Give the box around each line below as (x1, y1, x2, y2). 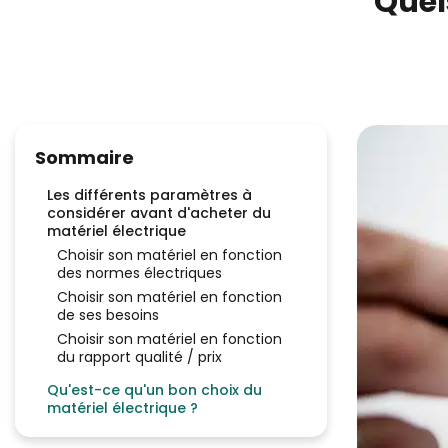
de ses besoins (57, 305, 159, 325)
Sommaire (35, 145, 134, 170)
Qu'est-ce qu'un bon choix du (47, 380, 262, 400)
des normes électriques (57, 263, 222, 283)
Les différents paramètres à (47, 185, 252, 205)
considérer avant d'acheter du (47, 203, 271, 223)
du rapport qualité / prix (57, 347, 226, 367)
